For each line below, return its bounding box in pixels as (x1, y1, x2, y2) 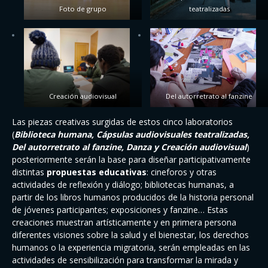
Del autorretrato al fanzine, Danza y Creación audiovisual (12, 141, 246, 153)
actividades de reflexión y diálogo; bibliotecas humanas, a (12, 179, 234, 191)
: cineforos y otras (147, 166, 217, 178)
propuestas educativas (47, 166, 147, 178)
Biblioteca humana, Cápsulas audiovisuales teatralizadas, (14, 129, 249, 141)
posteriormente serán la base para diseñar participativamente (12, 154, 251, 166)
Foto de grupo (59, 4, 106, 13)
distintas (12, 166, 47, 178)
